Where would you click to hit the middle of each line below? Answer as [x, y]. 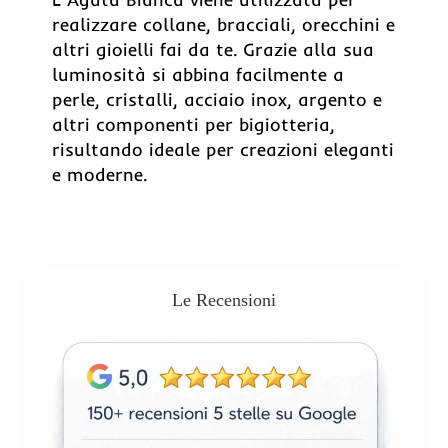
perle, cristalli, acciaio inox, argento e [217, 99]
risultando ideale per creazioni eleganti [223, 149]
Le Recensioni [224, 299]
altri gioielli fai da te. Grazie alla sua [213, 49]
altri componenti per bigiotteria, [193, 124]
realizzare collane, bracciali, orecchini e [223, 24]
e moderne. [99, 174]
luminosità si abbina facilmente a [198, 74]
